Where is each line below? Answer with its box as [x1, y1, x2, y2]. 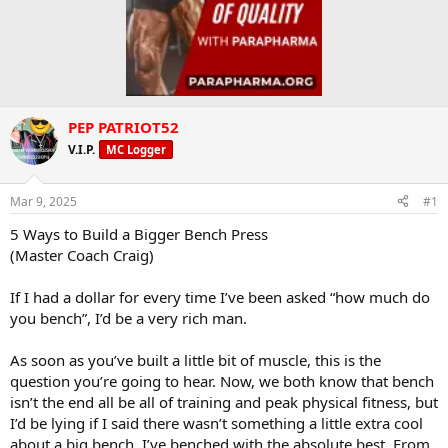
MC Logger [106, 142, 166, 158]
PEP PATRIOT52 [68, 117, 179, 138]
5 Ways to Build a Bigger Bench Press [10, 223, 268, 244]
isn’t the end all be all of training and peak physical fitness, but [10, 391, 438, 412]
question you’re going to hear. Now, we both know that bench [10, 370, 434, 391]
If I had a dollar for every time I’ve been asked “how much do [10, 286, 430, 307]
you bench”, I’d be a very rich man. [10, 307, 247, 328]
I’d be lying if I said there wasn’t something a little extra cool [10, 412, 423, 433]
